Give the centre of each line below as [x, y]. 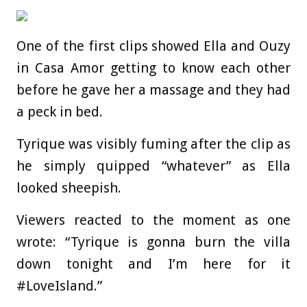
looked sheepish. [69, 188]
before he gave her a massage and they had [153, 90]
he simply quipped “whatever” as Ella [153, 166]
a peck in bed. [60, 112]
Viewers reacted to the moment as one [153, 220]
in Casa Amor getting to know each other [153, 68]
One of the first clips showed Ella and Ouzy [153, 46]
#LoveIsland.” [59, 286]
